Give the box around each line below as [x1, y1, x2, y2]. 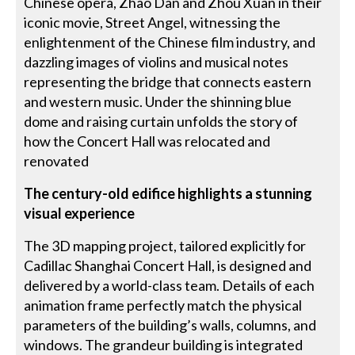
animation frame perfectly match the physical [24, 296, 303, 314]
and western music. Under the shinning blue [24, 92, 292, 110]
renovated [24, 151, 90, 170]
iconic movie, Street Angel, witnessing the [24, 13, 281, 31]
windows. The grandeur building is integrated [24, 335, 303, 353]
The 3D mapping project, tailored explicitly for [24, 236, 307, 254]
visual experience [24, 204, 136, 222]
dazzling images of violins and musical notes [24, 52, 289, 71]
